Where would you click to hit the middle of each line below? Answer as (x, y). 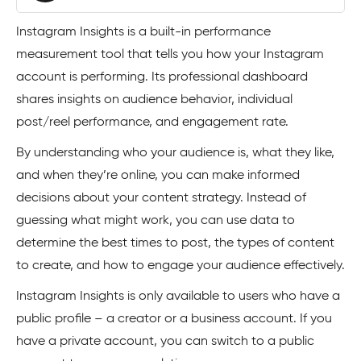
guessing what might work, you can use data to (156, 221)
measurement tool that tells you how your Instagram (170, 55)
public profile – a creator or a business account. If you (174, 319)
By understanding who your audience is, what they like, (175, 153)
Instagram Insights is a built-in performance (143, 32)
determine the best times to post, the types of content (175, 243)
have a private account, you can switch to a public (165, 342)
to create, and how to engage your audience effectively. (180, 266)
